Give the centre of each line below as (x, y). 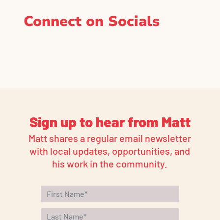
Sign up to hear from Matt (110, 121)
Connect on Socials (92, 21)
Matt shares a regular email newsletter (110, 138)
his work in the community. (110, 163)
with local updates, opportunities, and (110, 151)
